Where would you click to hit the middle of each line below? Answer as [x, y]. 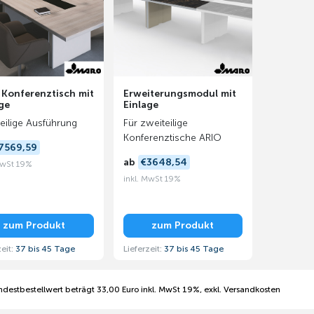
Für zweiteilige [155, 123]
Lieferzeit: [143, 248]
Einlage [141, 105]
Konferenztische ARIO [172, 138]
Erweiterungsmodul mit [179, 94]
